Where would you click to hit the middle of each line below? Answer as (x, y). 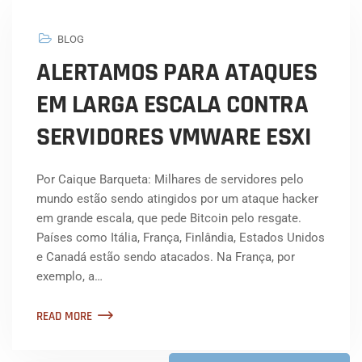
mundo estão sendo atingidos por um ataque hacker (177, 199)
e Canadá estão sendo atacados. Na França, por (166, 257)
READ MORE (64, 317)
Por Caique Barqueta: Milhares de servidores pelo (170, 180)
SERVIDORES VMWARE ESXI (174, 137)
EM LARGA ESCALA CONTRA (172, 105)
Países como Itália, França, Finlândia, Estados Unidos (181, 238)
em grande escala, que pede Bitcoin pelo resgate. (169, 219)
